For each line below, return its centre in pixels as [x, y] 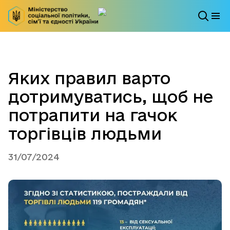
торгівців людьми [85, 134]
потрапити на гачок [93, 115]
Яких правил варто [89, 78]
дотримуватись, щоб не [111, 97]
